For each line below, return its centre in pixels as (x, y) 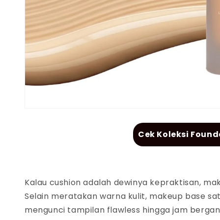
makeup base (179, 196)
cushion (66, 182)
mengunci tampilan (66, 210)
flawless (125, 210)
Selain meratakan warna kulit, (87, 196)
